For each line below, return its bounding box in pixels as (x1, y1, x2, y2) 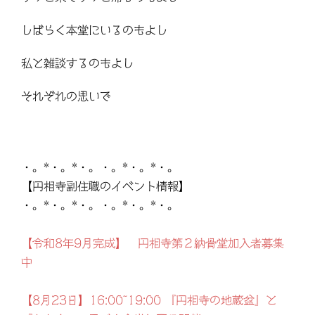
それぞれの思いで (21, 91, 111, 102)
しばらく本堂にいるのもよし (21, 25, 167, 36)
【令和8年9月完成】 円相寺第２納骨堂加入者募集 (21, 238, 284, 249)
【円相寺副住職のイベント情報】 (21, 181, 190, 192)
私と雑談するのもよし (21, 58, 134, 69)
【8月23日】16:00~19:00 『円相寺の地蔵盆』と (21, 295, 277, 306)
